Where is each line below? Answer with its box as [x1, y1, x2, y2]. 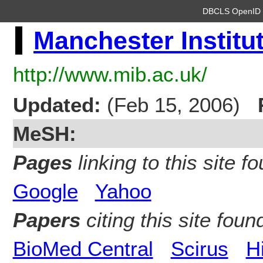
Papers [12, 208, 80, 231]
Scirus [170, 237, 228, 260]
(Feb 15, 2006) [100, 93, 246, 116]
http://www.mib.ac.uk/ [12, 62, 207, 86]
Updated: [12, 93, 101, 116]
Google [12, 179, 78, 203]
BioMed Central [12, 237, 153, 260]
